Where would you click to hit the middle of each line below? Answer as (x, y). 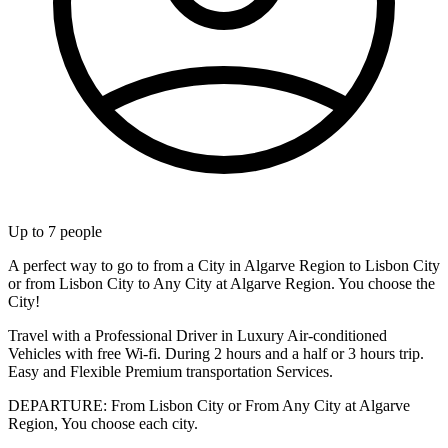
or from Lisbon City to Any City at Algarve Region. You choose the (221, 283)
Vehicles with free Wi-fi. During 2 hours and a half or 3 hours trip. (216, 353)
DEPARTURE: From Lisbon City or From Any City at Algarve (209, 405)
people (79, 231)
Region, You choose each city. (103, 423)
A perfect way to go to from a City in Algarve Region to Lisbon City (224, 265)
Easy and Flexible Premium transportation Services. (170, 371)
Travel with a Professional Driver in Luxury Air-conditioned (197, 335)
